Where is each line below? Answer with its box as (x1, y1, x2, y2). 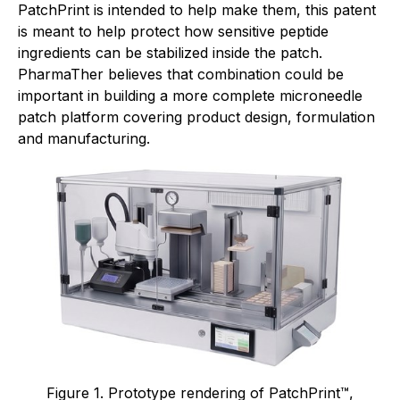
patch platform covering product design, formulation (18, 108, 375, 126)
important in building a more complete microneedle (18, 87, 362, 104)
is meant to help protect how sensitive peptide (18, 22, 329, 40)
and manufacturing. (18, 129, 150, 147)
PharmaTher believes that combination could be (18, 65, 344, 83)
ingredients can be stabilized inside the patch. (18, 44, 322, 62)
